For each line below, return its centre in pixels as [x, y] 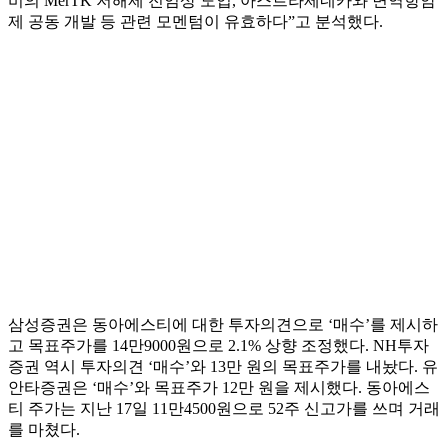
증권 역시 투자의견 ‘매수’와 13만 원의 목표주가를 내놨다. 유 [223, 367]
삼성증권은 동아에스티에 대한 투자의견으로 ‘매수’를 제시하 [223, 325]
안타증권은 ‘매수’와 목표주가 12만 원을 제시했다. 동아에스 [219, 388]
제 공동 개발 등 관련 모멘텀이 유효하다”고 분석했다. [195, 22]
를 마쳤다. [44, 430]
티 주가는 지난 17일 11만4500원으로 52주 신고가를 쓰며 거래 [224, 409]
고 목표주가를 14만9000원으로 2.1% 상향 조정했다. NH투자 [218, 346]
